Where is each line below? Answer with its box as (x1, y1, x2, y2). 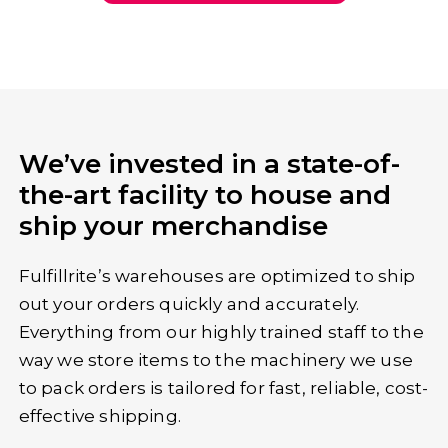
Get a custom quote (132, 141, 299, 161)
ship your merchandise (18, 385, 328, 418)
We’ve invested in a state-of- (18, 323, 400, 356)
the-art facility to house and (18, 354, 391, 387)
